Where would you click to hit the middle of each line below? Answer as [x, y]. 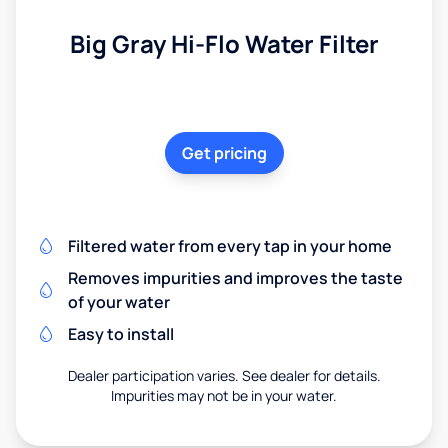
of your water [119, 301]
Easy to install [121, 333]
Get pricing [224, 152]
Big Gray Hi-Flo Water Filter [224, 43]
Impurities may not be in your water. [224, 395]
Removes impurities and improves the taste [235, 277]
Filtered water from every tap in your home [230, 245]
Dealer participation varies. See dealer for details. [224, 375]
